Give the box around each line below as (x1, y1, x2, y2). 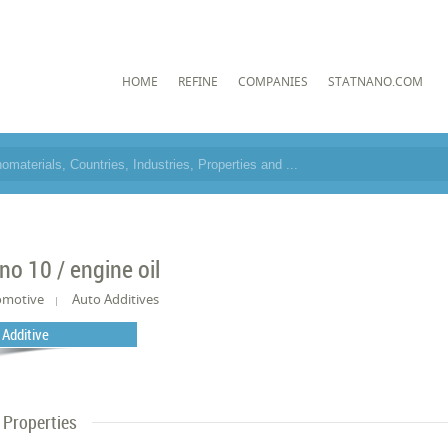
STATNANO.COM (327, 72, 423, 90)
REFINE (177, 72, 218, 90)
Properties (3, 410, 78, 434)
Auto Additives (72, 290, 160, 308)
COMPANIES (237, 72, 308, 90)
